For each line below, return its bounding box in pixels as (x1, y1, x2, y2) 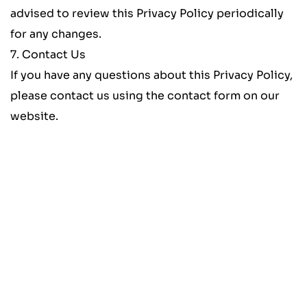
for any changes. (10, 27, 101, 42)
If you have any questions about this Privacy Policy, (10, 68, 293, 83)
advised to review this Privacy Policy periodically (10, 6, 284, 21)
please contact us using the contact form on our (10, 88, 280, 103)
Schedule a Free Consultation (50, 221, 257, 238)
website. (10, 109, 58, 124)
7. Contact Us (10, 47, 86, 62)
